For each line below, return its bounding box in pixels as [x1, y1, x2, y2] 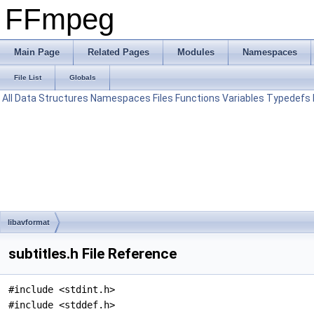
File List [14, 74, 41, 81]
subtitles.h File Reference [8, 245, 177, 262]
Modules [177, 47, 214, 57]
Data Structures [15, 93, 88, 104]
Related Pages [88, 47, 149, 57]
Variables [222, 93, 264, 104]
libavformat [8, 218, 50, 226]
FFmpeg [5, 3, 114, 36]
